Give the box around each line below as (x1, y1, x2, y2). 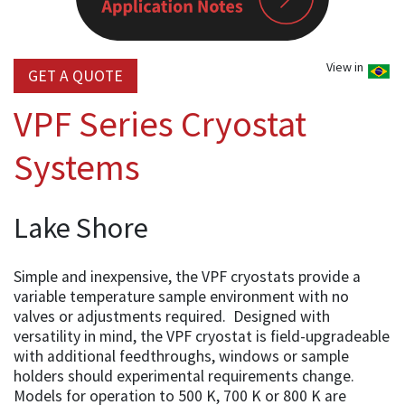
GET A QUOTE (28, 65, 123, 86)
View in (326, 58, 366, 75)
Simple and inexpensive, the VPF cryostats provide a (14, 266, 361, 287)
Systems (14, 144, 140, 190)
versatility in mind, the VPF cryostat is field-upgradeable (14, 325, 390, 346)
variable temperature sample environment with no (14, 286, 349, 306)
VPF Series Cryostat (14, 100, 306, 146)
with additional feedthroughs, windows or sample (14, 345, 349, 366)
